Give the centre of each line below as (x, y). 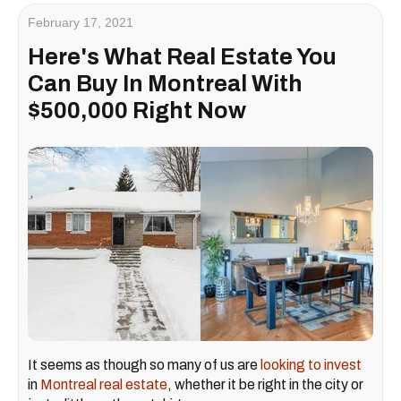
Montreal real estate (104, 384)
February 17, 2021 (81, 22)
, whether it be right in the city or (265, 384)
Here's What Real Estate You (182, 56)
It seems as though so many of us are (144, 364)
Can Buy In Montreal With (165, 83)
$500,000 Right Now (137, 110)
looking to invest (311, 364)
